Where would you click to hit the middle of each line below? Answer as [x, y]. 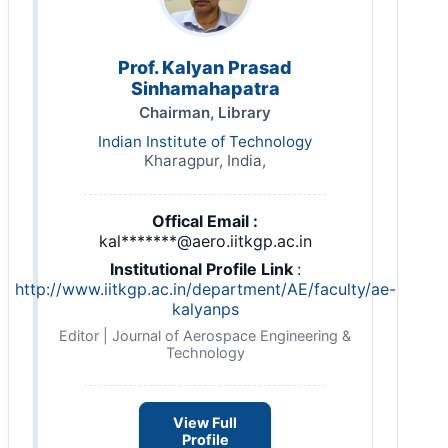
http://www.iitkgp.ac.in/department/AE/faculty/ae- [205, 289]
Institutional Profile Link [203, 269]
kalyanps [205, 309]
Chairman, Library [205, 113]
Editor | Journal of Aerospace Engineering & [205, 336]
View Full [205, 423]
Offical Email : [205, 221]
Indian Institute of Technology [205, 142]
